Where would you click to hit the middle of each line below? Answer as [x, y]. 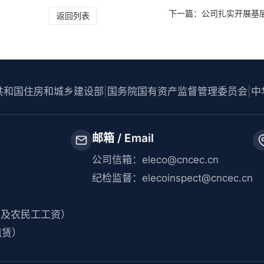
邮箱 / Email [123, 138]
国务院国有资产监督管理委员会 [178, 91]
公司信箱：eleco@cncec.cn [156, 160]
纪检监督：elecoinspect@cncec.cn [173, 178]
